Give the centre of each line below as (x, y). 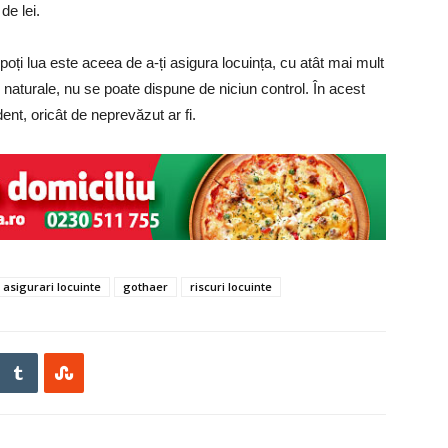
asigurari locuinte (52, 286)
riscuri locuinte (231, 286)
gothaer (145, 286)
